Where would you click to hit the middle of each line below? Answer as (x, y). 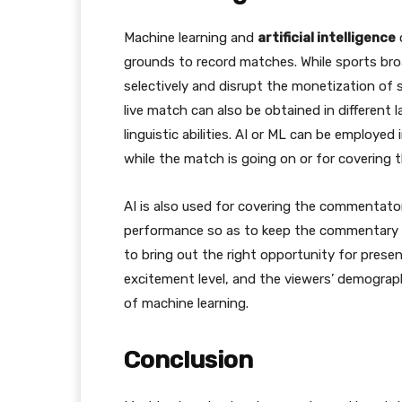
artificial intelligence (327, 38)
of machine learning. (186, 303)
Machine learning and (191, 38)
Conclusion (188, 360)
